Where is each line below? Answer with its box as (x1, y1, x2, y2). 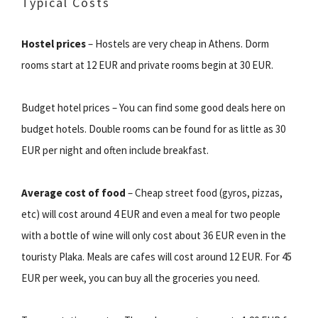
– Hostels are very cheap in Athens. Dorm (86, 36, 269, 50)
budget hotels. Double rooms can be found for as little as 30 (21, 121, 285, 136)
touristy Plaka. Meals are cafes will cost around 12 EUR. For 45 (21, 249, 292, 263)
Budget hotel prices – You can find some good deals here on (21, 100, 285, 114)
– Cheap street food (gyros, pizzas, (126, 185, 283, 199)
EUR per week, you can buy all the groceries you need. (21, 270, 260, 285)
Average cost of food (21, 185, 126, 199)
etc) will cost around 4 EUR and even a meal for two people (21, 207, 280, 221)
